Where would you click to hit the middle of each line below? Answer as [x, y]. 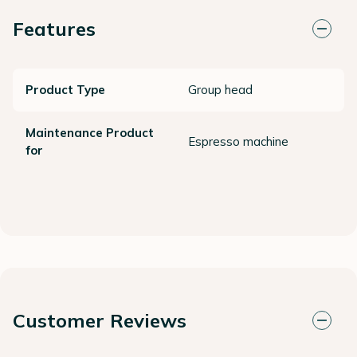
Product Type [65, 90]
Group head [220, 90]
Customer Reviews [100, 321]
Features [54, 29]
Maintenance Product [90, 133]
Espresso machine [238, 142]
